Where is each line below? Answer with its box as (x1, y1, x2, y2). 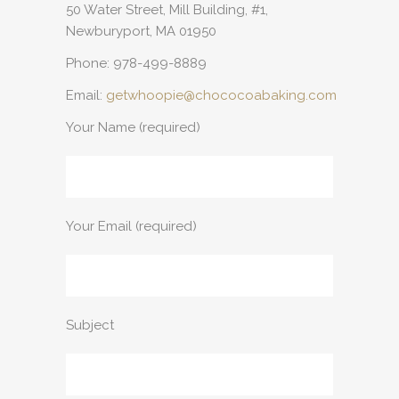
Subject (66, 317, 114, 333)
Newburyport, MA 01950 (66, 23, 216, 39)
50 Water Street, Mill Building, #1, (66, 2, 268, 18)
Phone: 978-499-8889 (66, 55, 207, 71)
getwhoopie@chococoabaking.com (106, 87, 337, 103)
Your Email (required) (66, 218, 197, 234)
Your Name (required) (66, 119, 200, 135)
